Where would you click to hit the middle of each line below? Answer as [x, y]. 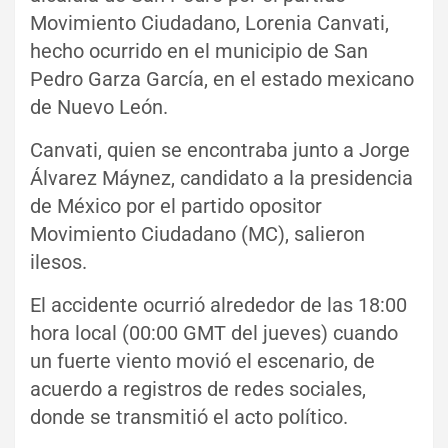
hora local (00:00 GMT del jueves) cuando [214, 332]
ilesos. [58, 261]
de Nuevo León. [99, 106]
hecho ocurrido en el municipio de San [199, 50]
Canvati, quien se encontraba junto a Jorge [220, 149]
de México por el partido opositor [176, 205]
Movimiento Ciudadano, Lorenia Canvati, [209, 22]
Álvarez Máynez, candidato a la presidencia [221, 177]
